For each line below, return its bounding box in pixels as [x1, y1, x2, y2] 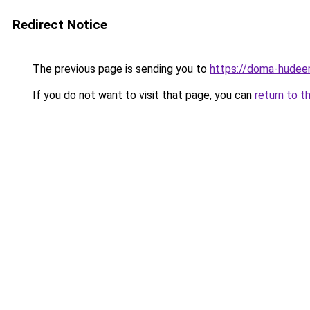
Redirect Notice [12, 17, 107, 33]
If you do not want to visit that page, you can [30, 89, 255, 102]
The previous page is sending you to [30, 62, 210, 75]
